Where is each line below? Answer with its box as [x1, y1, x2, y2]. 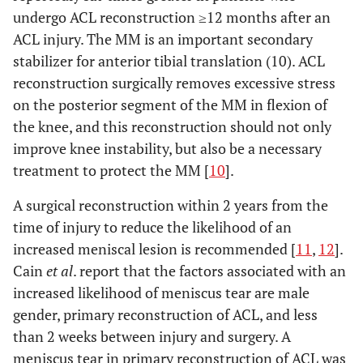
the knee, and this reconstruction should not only [13, 117, 331, 136]
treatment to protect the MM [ [13, 160, 209, 180]
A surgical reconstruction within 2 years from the [13, 195, 328, 215]
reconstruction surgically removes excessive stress [13, 73, 335, 92]
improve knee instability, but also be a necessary [13, 139, 322, 158]
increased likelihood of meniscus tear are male [13, 283, 310, 302]
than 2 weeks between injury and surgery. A [13, 327, 291, 346]
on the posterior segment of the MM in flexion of [13, 95, 327, 114]
